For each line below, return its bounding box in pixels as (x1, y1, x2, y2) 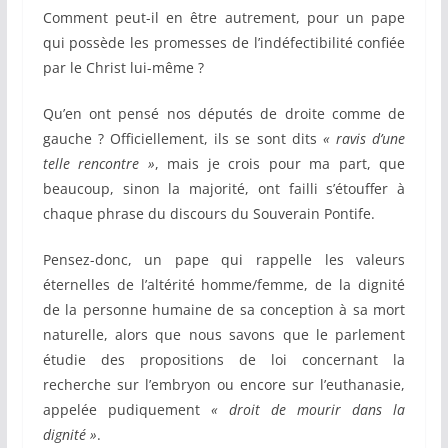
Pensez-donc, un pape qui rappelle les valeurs (42, 250, 406, 270)
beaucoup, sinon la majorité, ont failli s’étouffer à (42, 179, 406, 199)
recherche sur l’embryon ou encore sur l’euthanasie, (42, 375, 406, 395)
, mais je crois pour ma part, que (154, 154, 406, 174)
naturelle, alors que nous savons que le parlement (42, 325, 406, 345)
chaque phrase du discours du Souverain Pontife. (42, 204, 375, 224)
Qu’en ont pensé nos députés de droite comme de (42, 104, 406, 124)
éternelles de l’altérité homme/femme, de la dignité (42, 275, 406, 295)
